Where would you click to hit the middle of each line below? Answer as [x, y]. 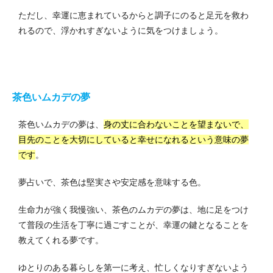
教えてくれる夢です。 [61, 240]
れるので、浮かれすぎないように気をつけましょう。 [121, 31]
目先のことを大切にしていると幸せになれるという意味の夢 [133, 140]
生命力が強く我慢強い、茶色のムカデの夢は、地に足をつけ [133, 210]
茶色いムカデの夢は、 [61, 125]
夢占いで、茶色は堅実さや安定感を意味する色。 [112, 183]
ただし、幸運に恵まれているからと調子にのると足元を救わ [133, 16]
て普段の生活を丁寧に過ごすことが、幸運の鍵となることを [133, 225]
